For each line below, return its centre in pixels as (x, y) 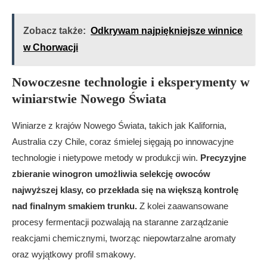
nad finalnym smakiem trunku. (74, 206)
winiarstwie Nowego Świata (89, 99)
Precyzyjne (223, 158)
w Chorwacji (51, 47)
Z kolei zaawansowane (183, 206)
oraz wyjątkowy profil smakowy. (74, 254)
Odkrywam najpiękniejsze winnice (167, 31)
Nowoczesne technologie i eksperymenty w (131, 82)
